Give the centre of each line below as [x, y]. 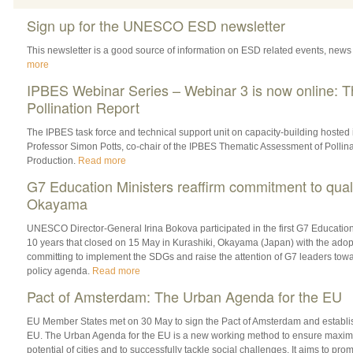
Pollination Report [83, 107]
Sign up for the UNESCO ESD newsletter [156, 25]
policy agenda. [59, 271]
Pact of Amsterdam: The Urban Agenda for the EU [184, 296]
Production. [52, 160]
